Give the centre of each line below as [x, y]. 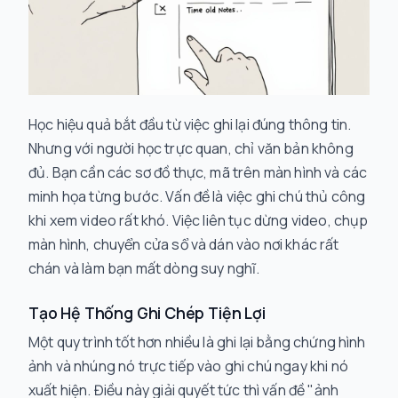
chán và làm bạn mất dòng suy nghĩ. [144, 268]
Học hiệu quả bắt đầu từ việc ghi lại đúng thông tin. [190, 124]
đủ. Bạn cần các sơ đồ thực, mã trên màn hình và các [198, 172]
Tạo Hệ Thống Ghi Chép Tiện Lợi [147, 313]
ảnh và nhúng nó [84, 366]
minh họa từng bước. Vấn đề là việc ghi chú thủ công [197, 196]
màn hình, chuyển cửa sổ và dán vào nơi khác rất [184, 244]
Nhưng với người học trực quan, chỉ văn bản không [191, 148]
